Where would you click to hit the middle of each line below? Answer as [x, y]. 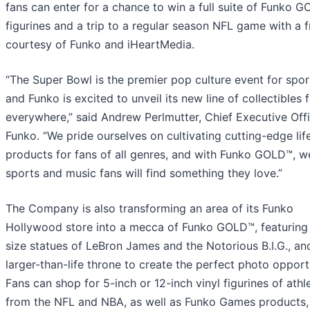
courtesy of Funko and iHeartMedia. [100, 44]
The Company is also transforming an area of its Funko [149, 208]
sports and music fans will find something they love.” [144, 173]
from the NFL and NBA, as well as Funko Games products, [157, 301]
